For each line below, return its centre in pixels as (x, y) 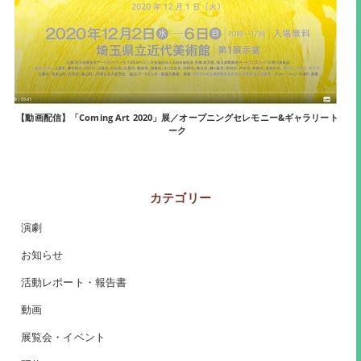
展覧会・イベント (63, 338)
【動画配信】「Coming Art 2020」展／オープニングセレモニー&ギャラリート (177, 118)
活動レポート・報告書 (74, 283)
